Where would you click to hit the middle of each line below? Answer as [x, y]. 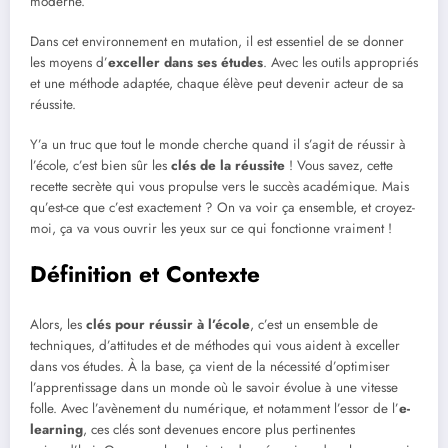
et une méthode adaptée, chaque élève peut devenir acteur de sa [217, 83]
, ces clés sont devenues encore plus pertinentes [219, 429]
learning [56, 429]
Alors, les [58, 324]
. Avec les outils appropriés [340, 62]
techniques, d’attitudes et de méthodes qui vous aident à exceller [215, 345]
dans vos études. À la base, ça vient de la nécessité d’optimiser [210, 366]
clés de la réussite [228, 166]
